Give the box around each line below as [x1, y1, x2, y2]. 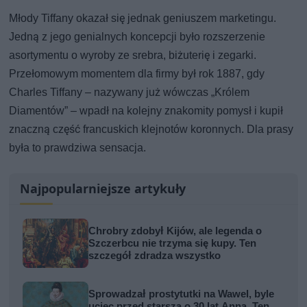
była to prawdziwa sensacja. [9, 140, 147, 154]
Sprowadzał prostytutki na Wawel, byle [88, 287, 275, 300]
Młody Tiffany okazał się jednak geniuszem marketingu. [9, 11, 277, 25]
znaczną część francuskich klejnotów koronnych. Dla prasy [9, 122, 294, 136]
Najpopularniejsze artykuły [20, 180, 186, 197]
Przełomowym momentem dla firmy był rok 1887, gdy [9, 66, 265, 80]
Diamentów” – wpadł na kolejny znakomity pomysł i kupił [9, 103, 284, 117]
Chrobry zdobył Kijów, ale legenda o [88, 224, 262, 237]
